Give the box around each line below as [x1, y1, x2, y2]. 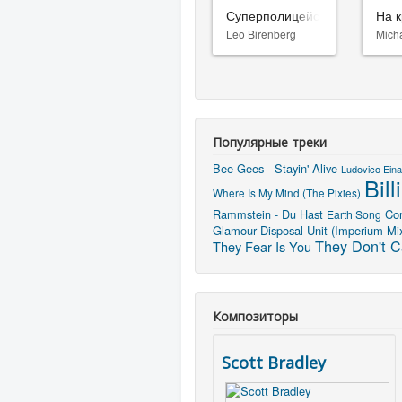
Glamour [213, 221, 257, 239]
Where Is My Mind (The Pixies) [213, 184, 361, 200]
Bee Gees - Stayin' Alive [213, 159, 337, 177]
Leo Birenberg [226, 25, 296, 41]
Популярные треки [213, 133, 327, 151]
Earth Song [327, 205, 381, 222]
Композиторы [213, 307, 298, 325]
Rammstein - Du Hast [213, 205, 323, 223]
